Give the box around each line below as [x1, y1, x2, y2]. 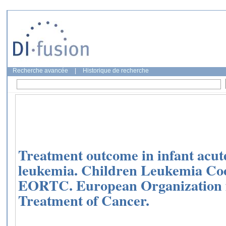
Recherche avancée [13, 67, 68, 74]
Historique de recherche [83, 67, 149, 74]
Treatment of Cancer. [18, 190, 149, 211]
